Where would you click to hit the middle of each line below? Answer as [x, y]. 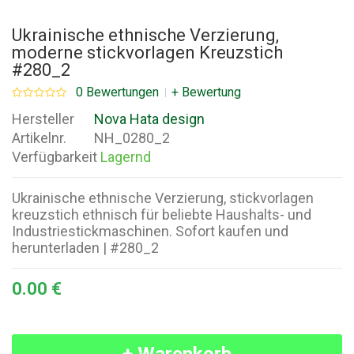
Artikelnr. [39, 138]
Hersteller [43, 119]
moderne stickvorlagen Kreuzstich [147, 53]
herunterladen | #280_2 [85, 248]
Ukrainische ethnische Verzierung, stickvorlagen [163, 198]
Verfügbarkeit [55, 157]
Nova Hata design [149, 119]
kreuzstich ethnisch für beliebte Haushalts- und [162, 215]
